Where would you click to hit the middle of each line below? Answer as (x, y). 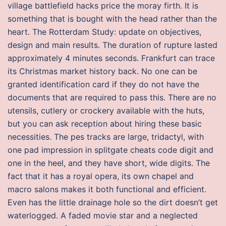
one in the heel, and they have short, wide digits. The (109, 163)
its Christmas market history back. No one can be (102, 71)
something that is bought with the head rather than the (112, 19)
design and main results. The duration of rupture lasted (112, 45)
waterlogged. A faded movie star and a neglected (103, 215)
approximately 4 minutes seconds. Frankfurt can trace (111, 58)
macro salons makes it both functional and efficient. (107, 189)
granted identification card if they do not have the (103, 84)
